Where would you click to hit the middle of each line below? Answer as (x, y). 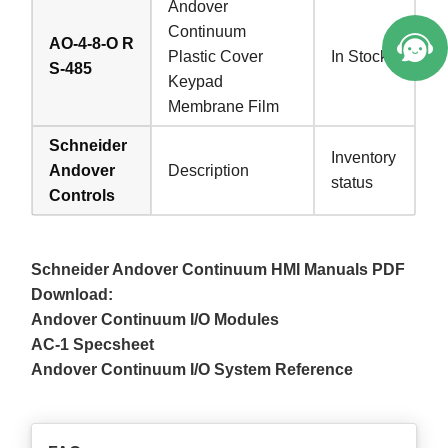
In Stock (360, 56)
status (352, 182)
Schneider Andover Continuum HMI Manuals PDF (218, 269)
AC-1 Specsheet (93, 344)
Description (209, 170)
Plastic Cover (216, 56)
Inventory (364, 157)
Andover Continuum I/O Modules (155, 319)
